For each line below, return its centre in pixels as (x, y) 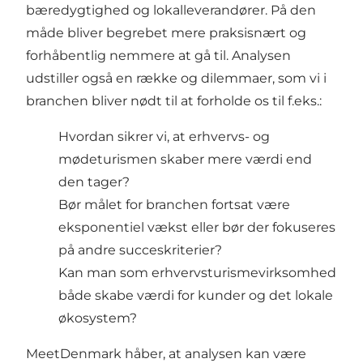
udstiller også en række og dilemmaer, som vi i (176, 78)
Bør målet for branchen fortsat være (174, 204)
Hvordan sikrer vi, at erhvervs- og (164, 136)
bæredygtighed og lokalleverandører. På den (171, 10)
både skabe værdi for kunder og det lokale (196, 295)
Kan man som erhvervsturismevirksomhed (197, 272)
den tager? (94, 181)
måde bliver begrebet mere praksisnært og (166, 32)
